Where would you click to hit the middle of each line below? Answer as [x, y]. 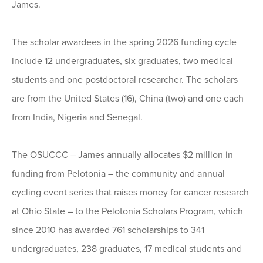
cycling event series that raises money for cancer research [130, 193]
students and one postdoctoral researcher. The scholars [125, 80]
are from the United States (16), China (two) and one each [128, 99]
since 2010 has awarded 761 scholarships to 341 [108, 230]
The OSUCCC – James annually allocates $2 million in [122, 155]
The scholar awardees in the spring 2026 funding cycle [124, 43]
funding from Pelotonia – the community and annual [118, 174]
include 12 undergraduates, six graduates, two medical [122, 61]
